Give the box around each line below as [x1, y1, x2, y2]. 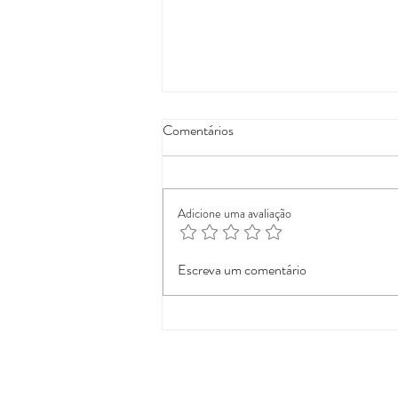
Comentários [163, 120, 234, 141]
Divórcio [184, 167, 237, 191]
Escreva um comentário [178, 259, 306, 281]
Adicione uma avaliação [178, 204, 291, 223]
